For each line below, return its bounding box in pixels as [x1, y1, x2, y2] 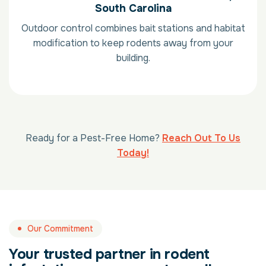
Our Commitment [27, 223, 93, 235]
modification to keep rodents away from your [33, 37, 233, 50]
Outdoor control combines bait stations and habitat [21, 22, 245, 35]
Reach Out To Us [162, 132, 240, 145]
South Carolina [94, 2, 172, 15]
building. [116, 52, 150, 65]
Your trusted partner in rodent [9, 245, 210, 264]
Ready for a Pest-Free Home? [26, 132, 162, 145]
